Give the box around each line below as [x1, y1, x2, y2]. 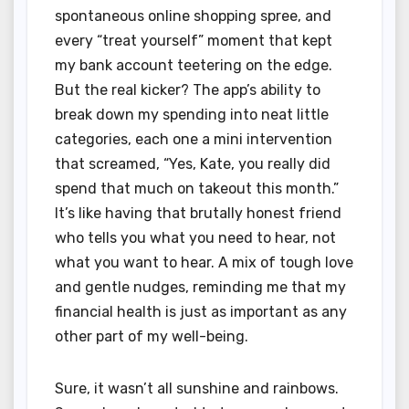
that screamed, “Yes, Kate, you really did [55, 155, 330, 173]
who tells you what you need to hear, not [55, 229, 336, 247]
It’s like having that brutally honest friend [55, 204, 341, 223]
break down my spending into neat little [55, 106, 329, 124]
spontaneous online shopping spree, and [55, 7, 331, 26]
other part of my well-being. [55, 328, 248, 346]
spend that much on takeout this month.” [55, 180, 339, 198]
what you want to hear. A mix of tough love [55, 254, 353, 272]
